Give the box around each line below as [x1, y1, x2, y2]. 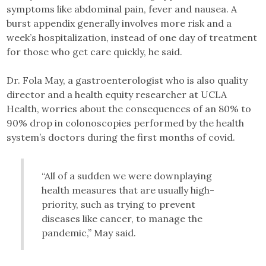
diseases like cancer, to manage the [42, 212, 203, 224]
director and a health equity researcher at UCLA [7, 88, 227, 100]
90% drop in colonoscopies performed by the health [7, 116, 245, 129]
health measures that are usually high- [42, 183, 215, 196]
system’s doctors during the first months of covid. [7, 131, 236, 143]
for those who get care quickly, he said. [7, 45, 183, 58]
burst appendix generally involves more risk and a [7, 17, 232, 29]
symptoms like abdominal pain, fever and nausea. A [7, 2, 237, 15]
